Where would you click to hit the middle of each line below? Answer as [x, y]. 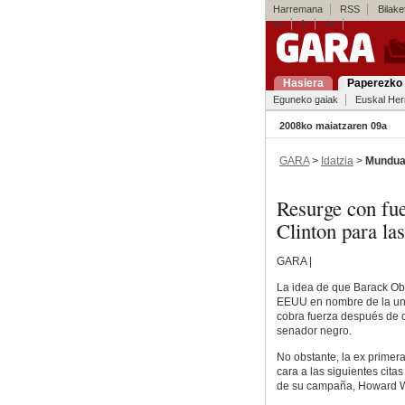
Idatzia [337, 160]
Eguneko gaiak [305, 99]
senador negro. [314, 331]
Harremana [297, 9]
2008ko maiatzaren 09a [333, 126]
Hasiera [303, 83]
